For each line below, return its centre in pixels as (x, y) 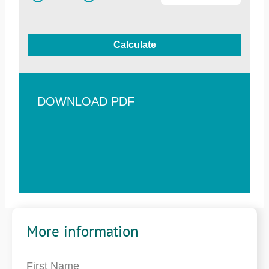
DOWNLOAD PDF (86, 101)
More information (83, 231)
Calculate (134, 45)
